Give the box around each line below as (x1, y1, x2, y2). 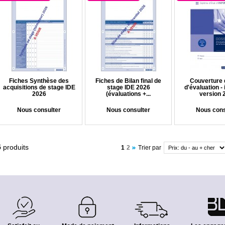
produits (1, 143, 29, 151)
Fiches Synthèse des (9, 77, 69, 84)
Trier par (138, 144, 161, 151)
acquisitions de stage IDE (3, 84, 75, 91)
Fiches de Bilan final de (95, 77, 161, 84)
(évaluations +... (106, 90, 151, 97)
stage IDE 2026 (106, 84, 150, 91)
